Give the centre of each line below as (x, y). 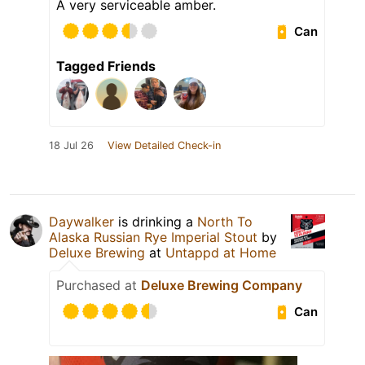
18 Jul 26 (71, 146)
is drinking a (156, 222)
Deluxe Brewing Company (222, 286)
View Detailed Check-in (164, 146)
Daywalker (81, 222)
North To (225, 222)
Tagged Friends (106, 66)
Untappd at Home (221, 253)
